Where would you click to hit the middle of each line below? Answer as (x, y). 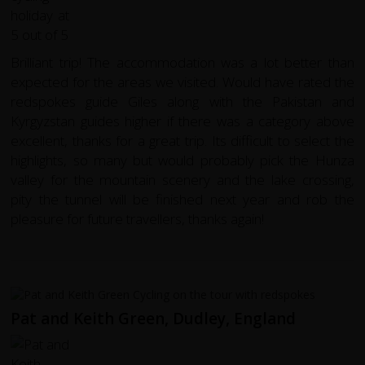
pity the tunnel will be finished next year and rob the (182, 200)
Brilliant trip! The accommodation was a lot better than (182, 63)
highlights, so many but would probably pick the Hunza (182, 161)
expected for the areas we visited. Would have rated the (182, 82)
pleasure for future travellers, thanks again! (138, 219)
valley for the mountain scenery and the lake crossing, (182, 180)
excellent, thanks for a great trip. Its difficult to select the (182, 141)
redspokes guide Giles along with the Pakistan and (182, 102)
